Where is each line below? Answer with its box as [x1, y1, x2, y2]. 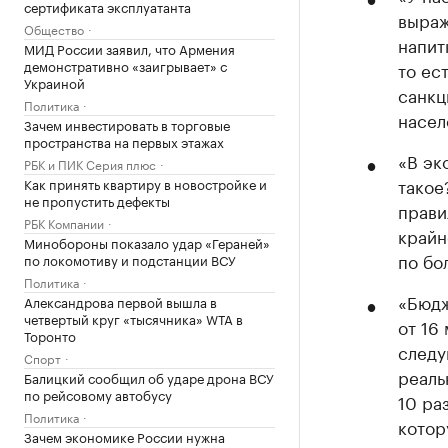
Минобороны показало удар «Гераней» [24, 232, 270, 252]
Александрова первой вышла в [24, 291, 217, 311]
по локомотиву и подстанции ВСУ [24, 249, 236, 269]
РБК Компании [24, 213, 104, 232]
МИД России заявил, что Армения [24, 38, 235, 58]
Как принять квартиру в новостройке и [24, 173, 267, 193]
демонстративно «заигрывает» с [24, 55, 227, 75]
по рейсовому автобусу [24, 384, 172, 404]
